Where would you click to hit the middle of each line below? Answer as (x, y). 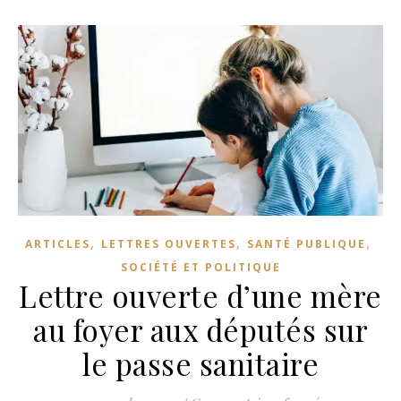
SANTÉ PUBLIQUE (306, 244)
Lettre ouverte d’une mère (200, 296)
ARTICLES (57, 244)
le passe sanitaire (200, 364)
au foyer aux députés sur (200, 330)
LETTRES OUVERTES (168, 244)
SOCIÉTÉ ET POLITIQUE (200, 268)
